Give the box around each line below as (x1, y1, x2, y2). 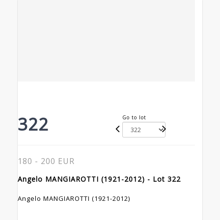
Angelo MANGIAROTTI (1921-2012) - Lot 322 (18, 174, 181, 184)
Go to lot (122, 114, 146, 121)
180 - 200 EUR (18, 156, 75, 167)
